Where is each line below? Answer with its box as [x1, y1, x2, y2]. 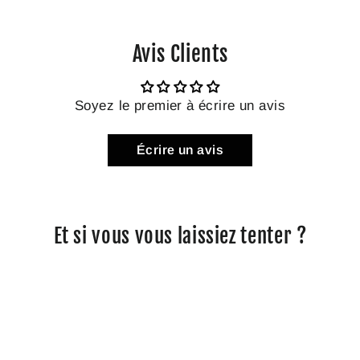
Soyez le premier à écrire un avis [74, 98, 286, 113]
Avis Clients [132, 41, 228, 67]
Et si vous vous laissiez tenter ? [53, 223, 307, 248]
